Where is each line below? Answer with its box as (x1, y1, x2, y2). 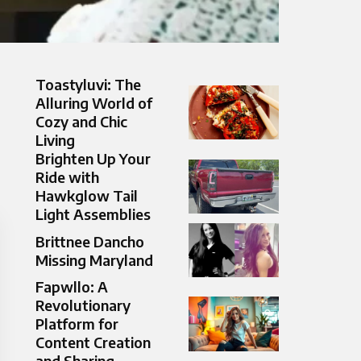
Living (35, 131, 75, 150)
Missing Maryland (35, 250, 153, 269)
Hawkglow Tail (35, 186, 138, 205)
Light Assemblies (35, 205, 151, 224)
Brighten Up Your (35, 149, 151, 168)
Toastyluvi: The (35, 75, 141, 94)
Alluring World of (35, 93, 152, 113)
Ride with (35, 168, 99, 187)
